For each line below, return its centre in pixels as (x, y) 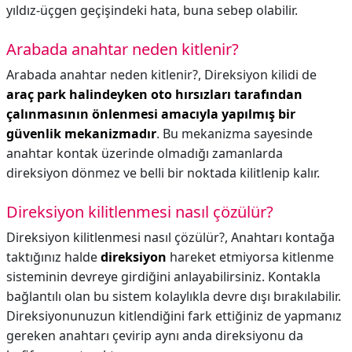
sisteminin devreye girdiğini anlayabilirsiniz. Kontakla (163, 277)
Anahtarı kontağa (283, 237)
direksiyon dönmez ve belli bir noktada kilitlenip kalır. (163, 173)
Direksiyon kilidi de (260, 75)
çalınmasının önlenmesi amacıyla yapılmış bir (151, 114)
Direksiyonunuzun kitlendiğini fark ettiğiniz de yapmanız (174, 316)
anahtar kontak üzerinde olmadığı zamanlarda (145, 153)
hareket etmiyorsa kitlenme (250, 257)
